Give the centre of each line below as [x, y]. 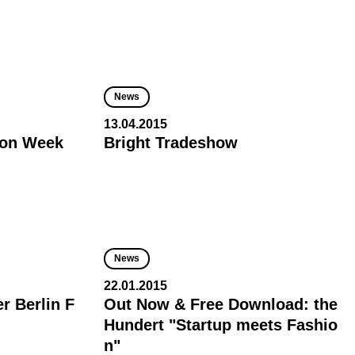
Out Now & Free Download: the [221, 304]
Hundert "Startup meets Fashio [221, 325]
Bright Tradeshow [171, 143]
